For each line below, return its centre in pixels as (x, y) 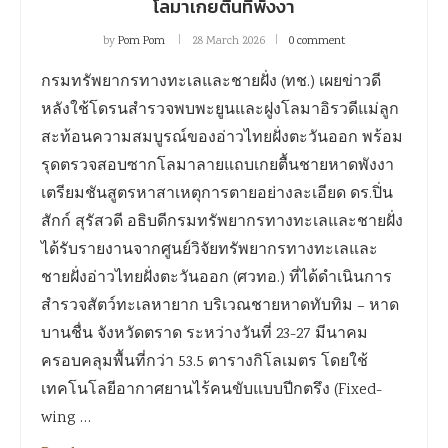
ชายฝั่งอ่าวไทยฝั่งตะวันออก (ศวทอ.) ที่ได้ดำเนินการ (216, 278)
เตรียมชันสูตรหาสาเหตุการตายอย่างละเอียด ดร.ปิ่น (217, 194)
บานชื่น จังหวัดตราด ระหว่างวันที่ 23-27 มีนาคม (204, 334)
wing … (66, 418)
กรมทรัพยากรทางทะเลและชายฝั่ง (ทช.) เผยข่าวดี (211, 82)
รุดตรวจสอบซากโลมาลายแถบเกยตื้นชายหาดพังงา (217, 166)
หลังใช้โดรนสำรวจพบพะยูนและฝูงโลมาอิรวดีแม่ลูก (220, 110)
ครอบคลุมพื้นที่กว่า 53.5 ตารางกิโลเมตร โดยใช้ (204, 362)
